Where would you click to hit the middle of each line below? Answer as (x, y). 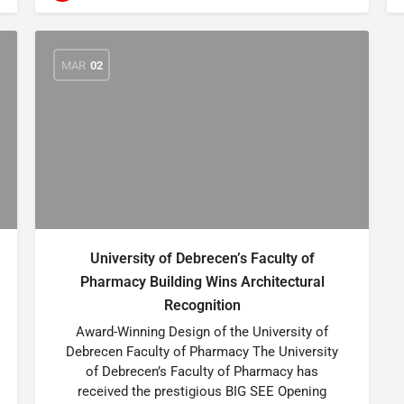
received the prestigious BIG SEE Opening (202, 391)
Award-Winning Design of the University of (202, 332)
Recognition (202, 305)
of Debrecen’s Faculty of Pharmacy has (202, 372)
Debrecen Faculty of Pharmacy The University (202, 352)
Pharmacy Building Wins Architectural (202, 282)
